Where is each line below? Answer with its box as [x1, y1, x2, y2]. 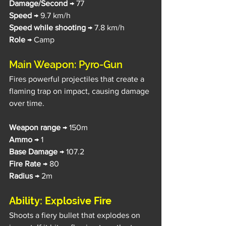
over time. [9, 98, 44, 107]
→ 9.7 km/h [34, 11, 71, 20]
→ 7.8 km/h [86, 23, 125, 32]
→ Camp [25, 35, 54, 44]
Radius [9, 171, 33, 180]
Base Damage [9, 147, 60, 156]
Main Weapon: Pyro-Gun [9, 58, 123, 71]
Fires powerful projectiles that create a [9, 74, 146, 83]
